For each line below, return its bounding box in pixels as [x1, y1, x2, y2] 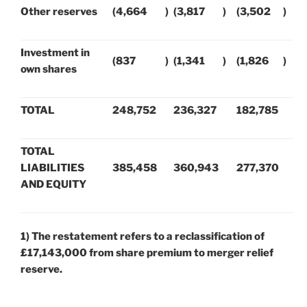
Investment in [21, 46, 90, 59]
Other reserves [21, 5, 97, 18]
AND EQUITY [21, 177, 86, 191]
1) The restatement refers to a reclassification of [21, 230, 265, 243]
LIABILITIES [21, 161, 84, 174]
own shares [21, 62, 77, 75]
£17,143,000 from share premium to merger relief [21, 247, 273, 260]
